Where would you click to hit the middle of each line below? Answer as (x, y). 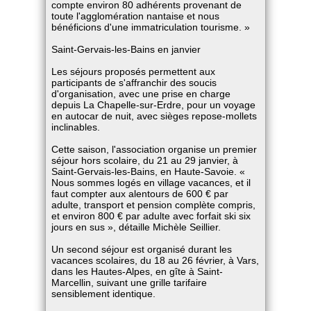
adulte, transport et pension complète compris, (154, 205)
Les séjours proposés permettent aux (134, 72)
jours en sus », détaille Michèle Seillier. (136, 227)
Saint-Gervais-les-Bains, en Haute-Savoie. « (149, 171)
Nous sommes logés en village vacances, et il (151, 183)
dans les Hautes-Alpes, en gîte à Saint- (137, 271)
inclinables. (76, 127)
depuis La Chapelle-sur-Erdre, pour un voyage (154, 105)
